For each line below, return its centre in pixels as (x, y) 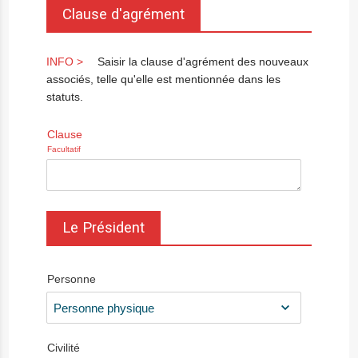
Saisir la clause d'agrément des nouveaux (203, 62)
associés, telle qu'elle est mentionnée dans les (164, 79)
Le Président (104, 228)
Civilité (64, 348)
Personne (72, 279)
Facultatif (64, 149)
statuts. (65, 97)
